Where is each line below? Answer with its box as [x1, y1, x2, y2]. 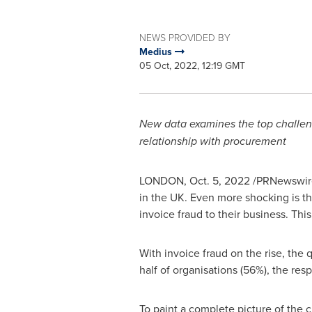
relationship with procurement [139, 133, 286, 149]
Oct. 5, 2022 [189, 173, 250, 188]
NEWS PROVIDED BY [139, 31, 231, 44]
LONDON [139, 173, 184, 188]
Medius [139, 45, 175, 58]
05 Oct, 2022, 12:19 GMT [139, 58, 245, 72]
